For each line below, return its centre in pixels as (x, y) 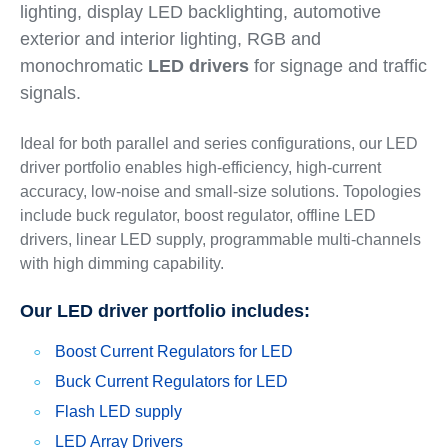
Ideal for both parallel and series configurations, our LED (218, 143)
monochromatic (83, 66)
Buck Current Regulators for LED (171, 381)
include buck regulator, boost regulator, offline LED (197, 215)
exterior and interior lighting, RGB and (170, 39)
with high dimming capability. (121, 263)
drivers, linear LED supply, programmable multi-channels (220, 239)
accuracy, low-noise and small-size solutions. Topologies (220, 191)
